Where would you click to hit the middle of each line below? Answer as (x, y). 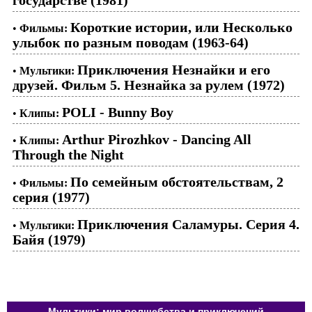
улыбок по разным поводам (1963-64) (131, 42)
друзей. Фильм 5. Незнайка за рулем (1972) (149, 85)
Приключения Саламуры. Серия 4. (188, 224)
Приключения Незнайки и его (174, 69)
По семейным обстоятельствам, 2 (177, 181)
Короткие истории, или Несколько (181, 27)
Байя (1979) (49, 239)
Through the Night (68, 154)
